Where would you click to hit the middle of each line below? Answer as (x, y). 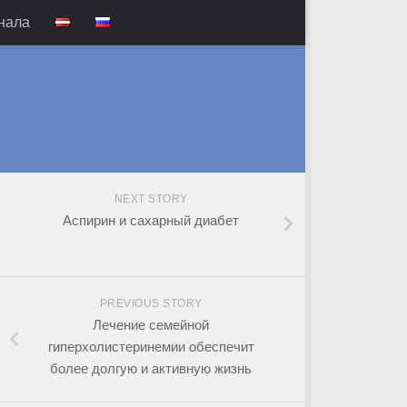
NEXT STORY (151, 199)
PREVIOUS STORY (151, 303)
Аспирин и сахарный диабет (151, 220)
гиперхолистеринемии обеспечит (151, 346)
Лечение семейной (151, 324)
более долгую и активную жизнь (151, 368)
